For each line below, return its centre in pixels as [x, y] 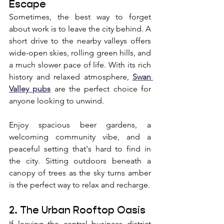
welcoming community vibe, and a [80, 136]
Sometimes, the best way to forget [80, 16]
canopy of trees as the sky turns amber [80, 172]
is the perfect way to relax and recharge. [79, 184]
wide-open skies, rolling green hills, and [80, 52]
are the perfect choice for [101, 88]
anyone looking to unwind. [57, 100]
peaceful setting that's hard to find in [80, 148]
